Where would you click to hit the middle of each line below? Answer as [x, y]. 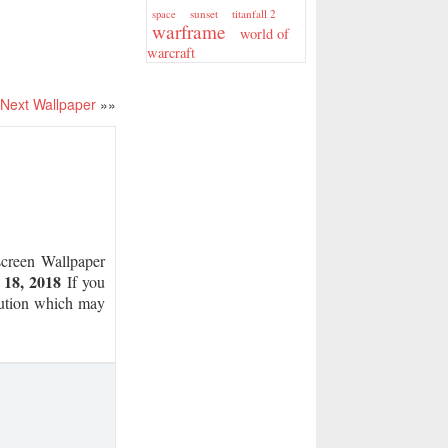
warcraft [171, 52]
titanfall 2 [254, 13]
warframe [189, 31]
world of [264, 33]
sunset [204, 13]
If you [83, 281]
